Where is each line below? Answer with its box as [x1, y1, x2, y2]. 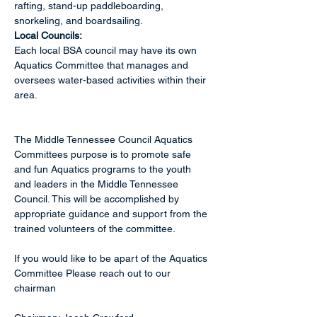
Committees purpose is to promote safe [14, 149, 194, 160]
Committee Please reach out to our [14, 267, 173, 279]
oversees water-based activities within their [14, 74, 209, 86]
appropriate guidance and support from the [14, 208, 210, 219]
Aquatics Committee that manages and [14, 59, 191, 71]
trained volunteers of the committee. [14, 223, 175, 234]
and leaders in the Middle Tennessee [14, 178, 181, 190]
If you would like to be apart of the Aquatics [14, 253, 210, 264]
